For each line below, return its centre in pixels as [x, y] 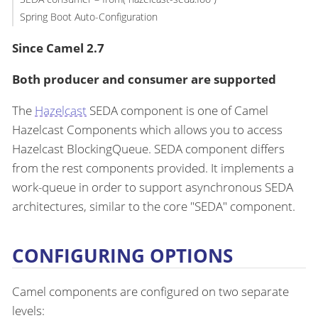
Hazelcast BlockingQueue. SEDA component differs [148, 148]
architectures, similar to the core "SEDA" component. [154, 206]
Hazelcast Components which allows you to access [147, 129]
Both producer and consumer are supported [144, 79]
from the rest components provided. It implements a [153, 168]
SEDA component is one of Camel [177, 110]
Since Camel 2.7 [58, 48]
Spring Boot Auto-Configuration [88, 17]
